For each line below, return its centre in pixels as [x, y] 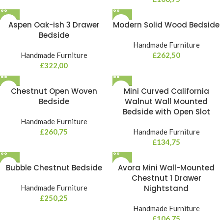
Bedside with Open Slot [166, 112]
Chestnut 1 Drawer [166, 178]
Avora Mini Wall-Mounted [166, 168]
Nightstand [166, 188]
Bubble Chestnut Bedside [54, 168]
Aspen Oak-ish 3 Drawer [54, 25]
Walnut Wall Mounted [166, 101]
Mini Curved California [166, 91]
